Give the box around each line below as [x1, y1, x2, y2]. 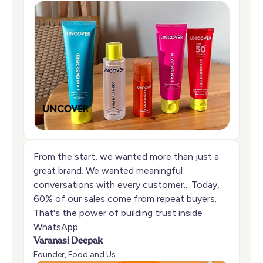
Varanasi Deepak [33, 237, 103, 247]
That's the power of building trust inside [33, 207, 203, 219]
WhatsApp [33, 221, 78, 233]
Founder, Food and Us [33, 249, 116, 260]
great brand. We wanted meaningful [33, 165, 183, 177]
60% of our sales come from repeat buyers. [33, 193, 217, 205]
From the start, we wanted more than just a [33, 151, 219, 163]
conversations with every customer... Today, [33, 179, 220, 191]
